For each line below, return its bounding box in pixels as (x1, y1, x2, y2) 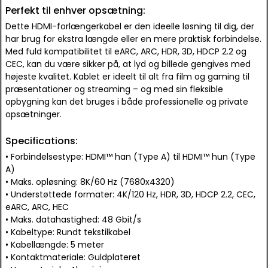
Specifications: (5, 134, 78, 148)
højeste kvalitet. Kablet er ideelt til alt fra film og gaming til (5, 71, 249, 83)
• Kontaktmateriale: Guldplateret (5, 251, 141, 263)
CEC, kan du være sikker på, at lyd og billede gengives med (5, 58, 251, 70)
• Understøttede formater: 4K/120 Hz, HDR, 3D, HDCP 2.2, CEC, (5, 188, 255, 200)
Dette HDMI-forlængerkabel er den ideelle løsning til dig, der (5, 20, 254, 32)
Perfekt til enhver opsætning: (5, 4, 145, 17)
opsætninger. (5, 108, 62, 120)
